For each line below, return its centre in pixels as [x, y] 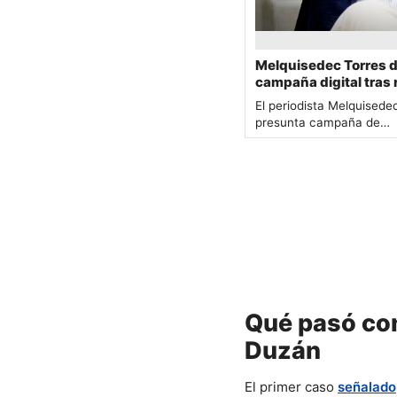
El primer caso [291, 386]
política [280, 99]
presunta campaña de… [323, 123]
